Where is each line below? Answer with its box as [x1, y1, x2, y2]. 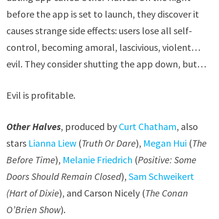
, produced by [60, 120, 119, 132]
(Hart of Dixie [6, 187, 59, 199]
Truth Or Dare [81, 137, 136, 149]
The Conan [145, 187, 188, 199]
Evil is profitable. [6, 89, 75, 101]
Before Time [6, 153, 55, 166]
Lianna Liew [28, 137, 76, 149]
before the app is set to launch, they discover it [6, 8, 199, 20]
